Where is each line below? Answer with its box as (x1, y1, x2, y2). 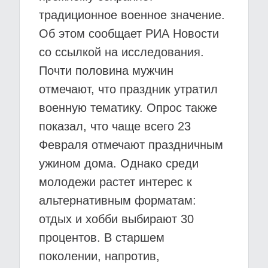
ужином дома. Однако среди (39, 157, 199, 170)
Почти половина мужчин (39, 64, 173, 77)
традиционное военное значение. (39, 8, 225, 22)
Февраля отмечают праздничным (39, 138, 223, 151)
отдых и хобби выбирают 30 (39, 212, 194, 226)
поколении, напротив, (39, 249, 160, 263)
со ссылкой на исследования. (39, 45, 204, 59)
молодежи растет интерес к (39, 175, 192, 188)
